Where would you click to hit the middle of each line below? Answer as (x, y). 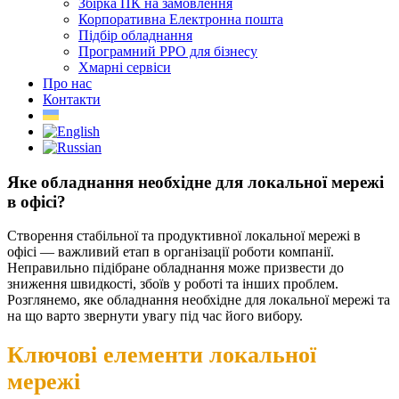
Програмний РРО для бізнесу (168, 51)
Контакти (72, 99)
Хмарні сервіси (125, 67)
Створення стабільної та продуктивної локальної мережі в (184, 236)
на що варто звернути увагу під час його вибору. (155, 316)
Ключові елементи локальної (162, 355)
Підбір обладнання (135, 35)
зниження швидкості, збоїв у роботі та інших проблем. (173, 284)
